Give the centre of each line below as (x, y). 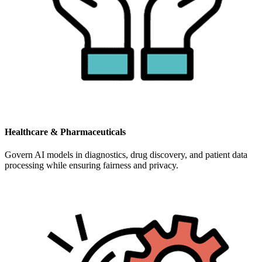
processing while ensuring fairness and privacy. (92, 166)
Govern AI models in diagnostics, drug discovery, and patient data (126, 155)
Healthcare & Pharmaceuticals (65, 132)
